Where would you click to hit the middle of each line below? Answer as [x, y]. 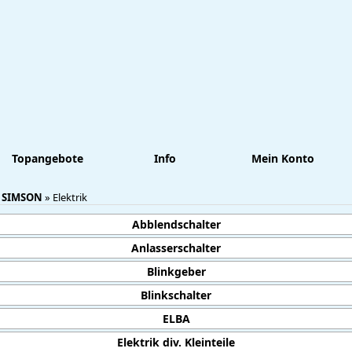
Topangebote [47, 158]
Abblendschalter [176, 224]
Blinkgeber [176, 271]
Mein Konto [283, 158]
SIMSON [22, 197]
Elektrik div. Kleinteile [176, 342]
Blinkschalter [176, 295]
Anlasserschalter [176, 248]
